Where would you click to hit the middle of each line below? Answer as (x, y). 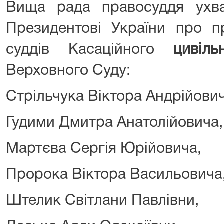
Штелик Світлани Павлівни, (102, 201)
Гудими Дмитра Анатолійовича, (114, 123)
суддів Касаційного (90, 50)
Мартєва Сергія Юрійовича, (104, 149)
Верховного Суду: (68, 71)
